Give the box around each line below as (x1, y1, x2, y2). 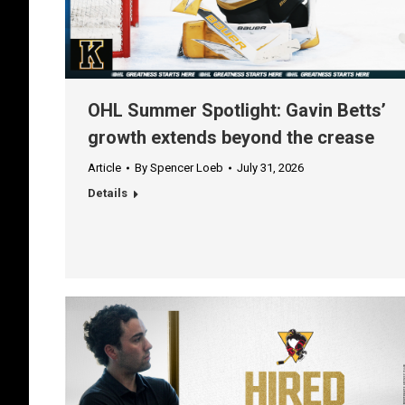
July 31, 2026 (237, 161, 304, 175)
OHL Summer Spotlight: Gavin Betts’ (88, 99, 386, 122)
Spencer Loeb (150, 161, 223, 175)
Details (88, 186, 127, 201)
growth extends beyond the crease (88, 127, 374, 149)
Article (88, 161, 121, 175)
